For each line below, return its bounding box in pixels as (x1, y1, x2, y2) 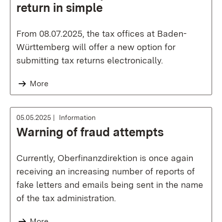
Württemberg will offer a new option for (16, 42, 175, 52)
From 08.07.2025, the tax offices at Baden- (16, 28, 187, 39)
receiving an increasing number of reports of (16, 166, 195, 176)
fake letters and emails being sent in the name (16, 179, 203, 190)
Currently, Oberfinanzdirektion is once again (16, 153, 193, 163)
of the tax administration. (16, 193, 116, 203)
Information (59, 113, 96, 121)
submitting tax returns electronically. (16, 55, 163, 65)
